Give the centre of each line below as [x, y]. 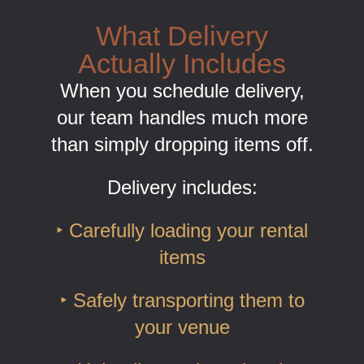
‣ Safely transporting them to [182, 300]
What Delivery [182, 35]
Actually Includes [182, 63]
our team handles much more [182, 117]
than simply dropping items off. [182, 144]
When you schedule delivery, [182, 90]
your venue [182, 327]
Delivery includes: [182, 187]
